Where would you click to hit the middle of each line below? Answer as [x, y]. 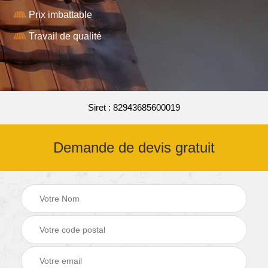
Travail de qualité [65, 36]
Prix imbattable [60, 14]
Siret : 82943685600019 [134, 107]
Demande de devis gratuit [134, 147]
